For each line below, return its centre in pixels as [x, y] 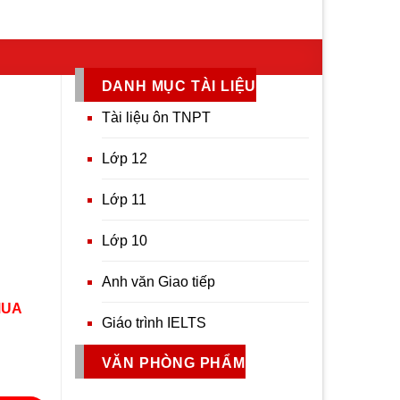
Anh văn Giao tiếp [158, 282]
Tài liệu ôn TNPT [156, 117]
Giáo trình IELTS [154, 323]
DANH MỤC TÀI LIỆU [179, 86]
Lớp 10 [124, 241]
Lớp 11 [124, 200]
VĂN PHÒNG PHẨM [173, 363]
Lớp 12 [124, 158]
